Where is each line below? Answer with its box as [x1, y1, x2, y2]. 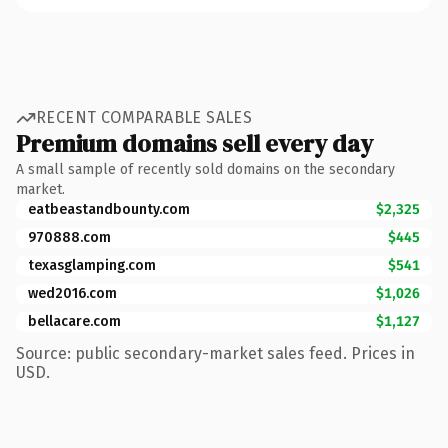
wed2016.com [28, 284, 117, 302]
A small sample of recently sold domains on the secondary [16, 160, 395, 178]
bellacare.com [28, 312, 121, 330]
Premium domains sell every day [16, 126, 373, 160]
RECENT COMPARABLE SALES [36, 108, 253, 127]
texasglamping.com [28, 256, 156, 274]
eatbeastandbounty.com [28, 200, 190, 218]
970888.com [28, 228, 111, 246]
